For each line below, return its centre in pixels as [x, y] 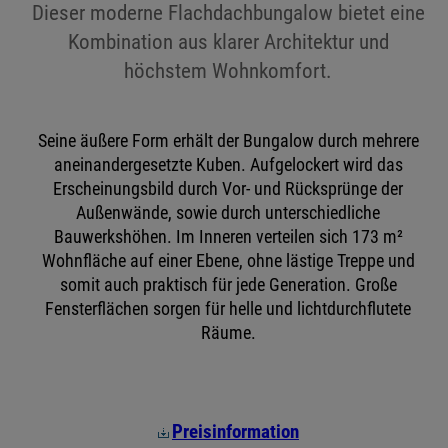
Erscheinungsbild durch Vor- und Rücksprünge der [228, 188]
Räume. [228, 332]
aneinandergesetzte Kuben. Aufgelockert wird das [228, 164]
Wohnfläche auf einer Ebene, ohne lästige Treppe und [228, 260]
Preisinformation [235, 431]
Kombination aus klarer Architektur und [228, 41]
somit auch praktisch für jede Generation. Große [228, 284]
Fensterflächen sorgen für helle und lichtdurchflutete [228, 308]
